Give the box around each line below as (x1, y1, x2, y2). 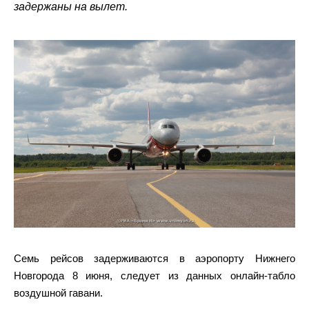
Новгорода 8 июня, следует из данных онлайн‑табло (14, 270, 295, 281)
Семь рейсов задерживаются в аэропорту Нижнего (14, 252, 295, 264)
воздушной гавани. (14, 287, 103, 299)
